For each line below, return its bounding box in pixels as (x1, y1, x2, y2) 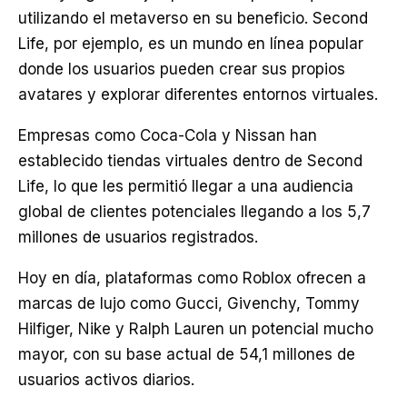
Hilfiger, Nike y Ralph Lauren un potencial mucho (18, 320, 373, 338)
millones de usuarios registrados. (18, 228, 258, 246)
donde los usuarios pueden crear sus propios (18, 60, 345, 78)
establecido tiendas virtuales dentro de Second (18, 152, 362, 170)
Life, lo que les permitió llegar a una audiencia (18, 177, 353, 195)
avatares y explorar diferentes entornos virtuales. (18, 85, 378, 104)
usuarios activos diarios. (18, 371, 194, 389)
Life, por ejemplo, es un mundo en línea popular (18, 35, 363, 53)
